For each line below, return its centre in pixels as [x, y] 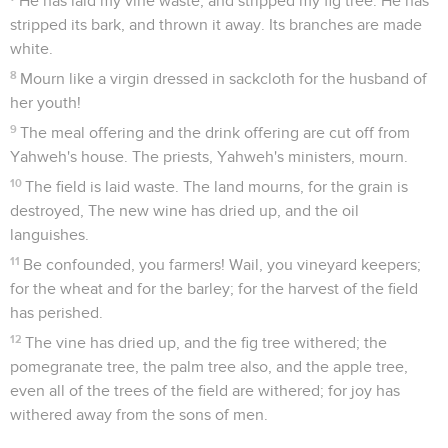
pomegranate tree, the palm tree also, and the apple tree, [209, 366]
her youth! [45, 102]
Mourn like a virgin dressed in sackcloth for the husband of [224, 78]
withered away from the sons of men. [139, 414]
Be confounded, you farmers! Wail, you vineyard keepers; [222, 264]
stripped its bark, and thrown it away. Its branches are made [216, 24]
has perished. [56, 312]
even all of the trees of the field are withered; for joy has [205, 390]
